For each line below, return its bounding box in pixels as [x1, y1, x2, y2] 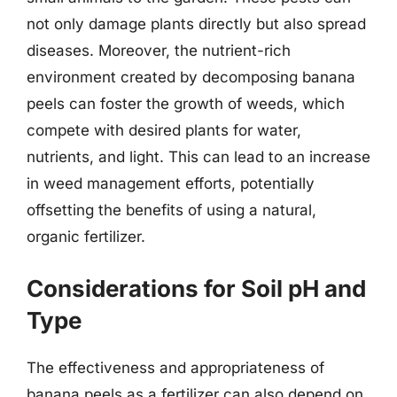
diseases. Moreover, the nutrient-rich [27, 42, 291, 59]
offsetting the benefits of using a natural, [27, 201, 316, 219]
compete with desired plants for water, [27, 121, 301, 139]
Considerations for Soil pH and [27, 274, 366, 302]
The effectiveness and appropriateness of [27, 358, 324, 377]
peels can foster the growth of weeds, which [27, 95, 345, 113]
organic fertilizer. [27, 228, 145, 245]
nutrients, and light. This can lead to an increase [27, 148, 370, 166]
